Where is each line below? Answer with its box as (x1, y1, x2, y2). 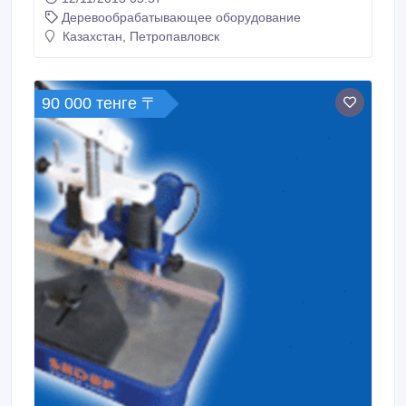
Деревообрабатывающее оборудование (62, 10, 301, 24)
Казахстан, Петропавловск (59, 29, 219, 43)
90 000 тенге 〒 (42, 94, 158, 112)
